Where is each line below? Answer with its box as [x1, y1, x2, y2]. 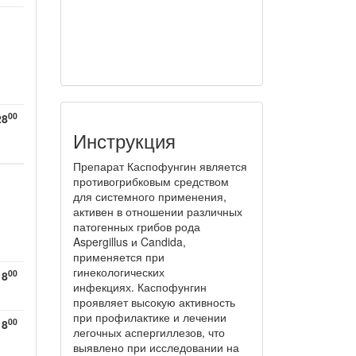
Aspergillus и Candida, [73, 234, 186, 250]
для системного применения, [73, 188, 226, 205]
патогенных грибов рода [73, 219, 200, 235]
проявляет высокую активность [73, 294, 235, 311]
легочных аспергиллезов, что [73, 324, 225, 341]
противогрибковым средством [73, 173, 229, 190]
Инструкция [73, 126, 176, 155]
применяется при [73, 249, 164, 265]
